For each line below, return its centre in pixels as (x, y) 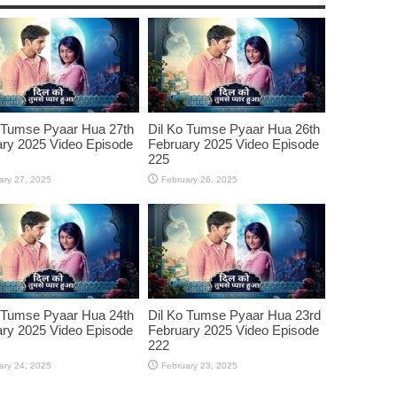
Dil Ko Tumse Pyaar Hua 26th (234, 128)
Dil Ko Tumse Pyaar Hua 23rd (234, 315)
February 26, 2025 (199, 179)
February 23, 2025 (199, 365)
